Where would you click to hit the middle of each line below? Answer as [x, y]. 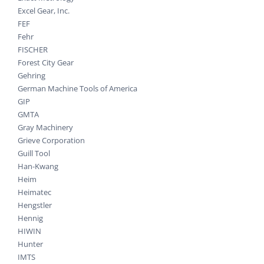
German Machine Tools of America [77, 89]
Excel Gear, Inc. [44, 11]
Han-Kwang [38, 166]
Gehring [32, 76]
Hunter [30, 244]
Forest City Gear [46, 63]
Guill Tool [34, 154]
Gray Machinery [45, 128]
